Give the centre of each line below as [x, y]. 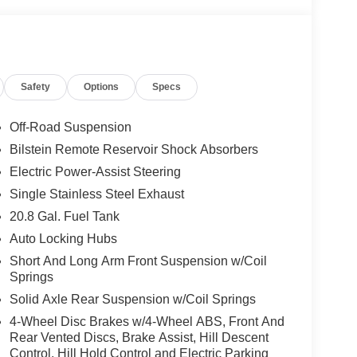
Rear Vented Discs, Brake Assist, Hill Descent [139, 338]
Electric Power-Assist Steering [95, 172]
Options [102, 87]
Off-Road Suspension [70, 127]
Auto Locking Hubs [63, 239]
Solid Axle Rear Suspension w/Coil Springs [132, 300]
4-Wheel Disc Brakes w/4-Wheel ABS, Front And [147, 322]
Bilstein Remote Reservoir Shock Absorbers [133, 150]
